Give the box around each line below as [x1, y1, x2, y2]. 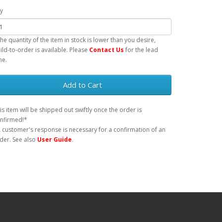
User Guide [37, 135, 72, 144]
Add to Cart [62, 80, 102, 90]
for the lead [124, 46, 158, 55]
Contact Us [89, 46, 124, 55]
